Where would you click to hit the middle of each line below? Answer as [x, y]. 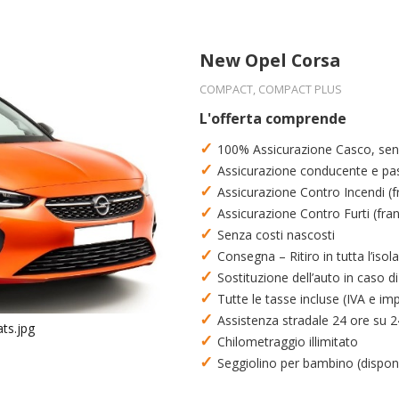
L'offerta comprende [273, 118]
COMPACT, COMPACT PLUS [271, 90]
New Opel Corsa [270, 60]
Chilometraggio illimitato [288, 342]
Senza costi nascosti [276, 235]
